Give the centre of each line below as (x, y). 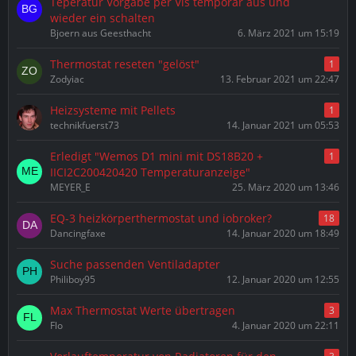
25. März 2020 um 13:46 (286, 187)
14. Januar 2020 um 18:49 (283, 233)
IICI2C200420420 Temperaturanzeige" (150, 172)
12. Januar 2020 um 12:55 (283, 279)
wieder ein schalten (103, 18)
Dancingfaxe (78, 233)
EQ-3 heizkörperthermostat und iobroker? (161, 218)
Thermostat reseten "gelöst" (125, 64)
